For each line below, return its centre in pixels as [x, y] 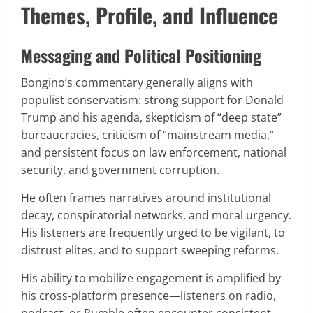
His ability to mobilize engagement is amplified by [151, 278]
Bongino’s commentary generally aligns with [137, 82]
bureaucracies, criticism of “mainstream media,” [147, 134]
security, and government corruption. [122, 169]
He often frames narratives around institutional [146, 197]
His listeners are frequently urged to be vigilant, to [153, 232]
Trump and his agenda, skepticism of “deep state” [151, 117]
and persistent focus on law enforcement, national [154, 152]
